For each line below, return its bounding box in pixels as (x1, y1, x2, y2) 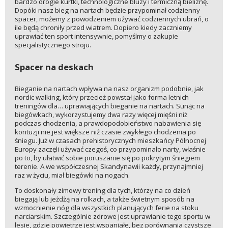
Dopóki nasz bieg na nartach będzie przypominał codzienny (14, 6, 200, 15)
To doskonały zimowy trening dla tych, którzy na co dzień (14, 185, 190, 195)
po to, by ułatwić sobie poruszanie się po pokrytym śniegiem (14, 153, 200, 162)
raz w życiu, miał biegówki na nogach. (14, 170, 130, 180)
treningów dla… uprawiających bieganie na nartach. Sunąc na (14, 101, 205, 110)
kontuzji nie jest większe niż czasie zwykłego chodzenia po (14, 127, 196, 136)
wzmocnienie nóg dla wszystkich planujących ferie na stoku (14, 203, 198, 212)
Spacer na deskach (14, 61, 94, 73)
